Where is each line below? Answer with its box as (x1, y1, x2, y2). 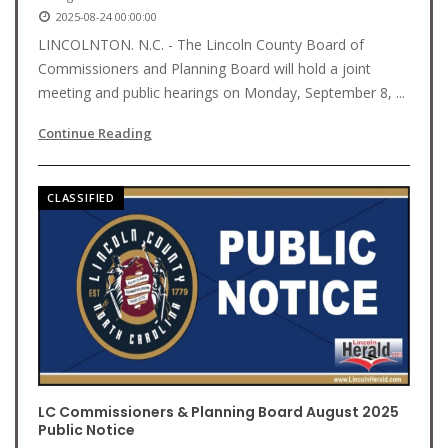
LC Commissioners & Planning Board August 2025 (38, 402, 399, 422)
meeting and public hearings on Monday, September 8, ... (38, 83, 405, 102)
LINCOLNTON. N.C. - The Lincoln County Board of (38, 35, 364, 54)
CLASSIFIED (47, 190, 115, 205)
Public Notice (38, 420, 135, 440)
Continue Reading (38, 124, 152, 142)
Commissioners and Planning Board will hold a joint (38, 59, 371, 78)
